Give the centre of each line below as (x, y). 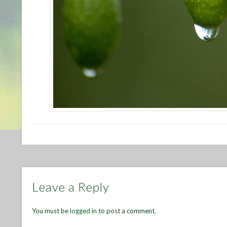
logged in (84, 211)
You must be (51, 211)
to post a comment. (127, 211)
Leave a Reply (71, 187)
